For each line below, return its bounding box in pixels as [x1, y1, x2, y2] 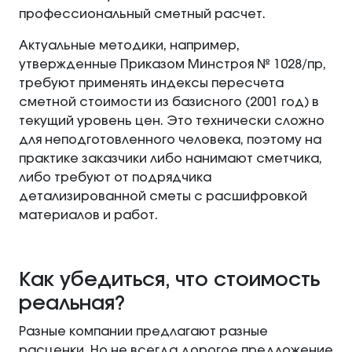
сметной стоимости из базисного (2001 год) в [19, 96, 319, 109]
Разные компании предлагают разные [19, 325, 268, 339]
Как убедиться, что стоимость [19, 270, 320, 291]
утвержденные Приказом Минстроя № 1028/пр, [19, 58, 326, 71]
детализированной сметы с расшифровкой [19, 190, 307, 203]
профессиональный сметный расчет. [19, 8, 266, 21]
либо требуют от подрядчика [19, 171, 211, 185]
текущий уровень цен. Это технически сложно [19, 115, 324, 128]
